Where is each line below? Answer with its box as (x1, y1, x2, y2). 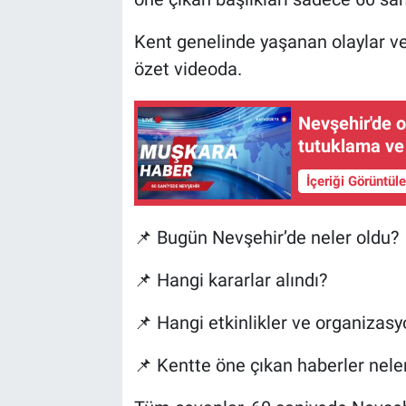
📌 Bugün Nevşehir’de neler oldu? (133, 226, 399, 248)
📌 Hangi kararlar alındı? (133, 268, 327, 291)
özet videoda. (133, 57, 242, 80)
